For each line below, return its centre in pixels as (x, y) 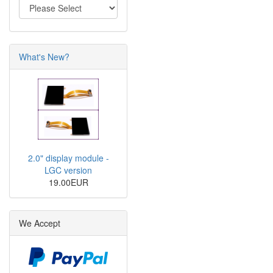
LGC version (68, 170)
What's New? (44, 57)
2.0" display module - (68, 158)
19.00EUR (68, 183)
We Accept (40, 223)
